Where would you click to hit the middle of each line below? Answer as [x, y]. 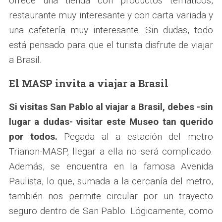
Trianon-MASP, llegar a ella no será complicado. [111, 151]
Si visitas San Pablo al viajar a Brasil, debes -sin [111, 107]
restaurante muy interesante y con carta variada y [111, 15]
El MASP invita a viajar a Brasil [88, 83]
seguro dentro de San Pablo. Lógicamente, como [111, 211]
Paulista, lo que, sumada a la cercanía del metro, [111, 181]
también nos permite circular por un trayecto [111, 196]
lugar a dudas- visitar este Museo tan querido [111, 121]
